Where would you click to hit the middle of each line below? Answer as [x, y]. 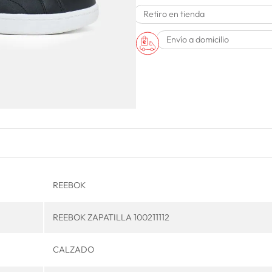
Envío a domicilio [197, 40]
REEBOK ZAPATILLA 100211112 [111, 217]
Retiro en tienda [174, 14]
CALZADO [73, 250]
